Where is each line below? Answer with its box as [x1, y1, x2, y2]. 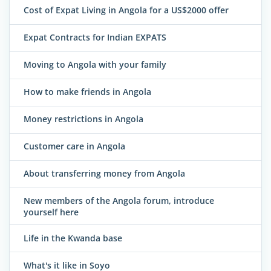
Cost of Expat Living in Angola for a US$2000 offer [24, 4, 229, 16]
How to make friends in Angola [24, 86, 151, 98]
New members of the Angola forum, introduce [24, 195, 214, 207]
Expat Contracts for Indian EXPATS [24, 31, 166, 44]
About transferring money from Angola [24, 168, 185, 180]
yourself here [24, 206, 79, 218]
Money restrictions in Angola [24, 113, 143, 125]
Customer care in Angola [24, 140, 125, 152]
